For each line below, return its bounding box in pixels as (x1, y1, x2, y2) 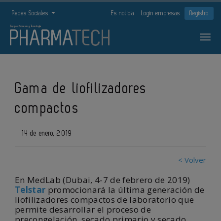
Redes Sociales (12, 10, 50, 16)
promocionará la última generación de (45, 184, 205, 195)
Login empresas (141, 10, 180, 16)
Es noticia (111, 10, 134, 16)
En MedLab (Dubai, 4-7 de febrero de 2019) (15, 174, 190, 185)
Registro (189, 10, 209, 16)
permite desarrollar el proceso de (15, 204, 151, 215)
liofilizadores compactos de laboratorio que (15, 194, 194, 205)
